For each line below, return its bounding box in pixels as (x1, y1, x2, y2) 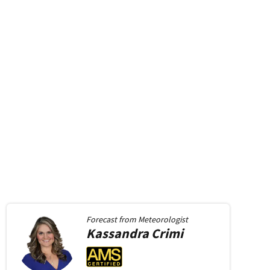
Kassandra (86, 225, 149, 242)
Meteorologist (137, 214, 188, 225)
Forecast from (86, 214, 138, 225)
